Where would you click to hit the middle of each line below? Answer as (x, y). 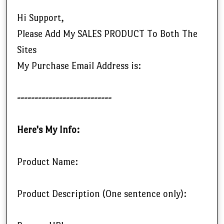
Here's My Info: (48, 130)
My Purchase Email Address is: (79, 66)
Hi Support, (40, 18)
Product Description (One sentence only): (102, 194)
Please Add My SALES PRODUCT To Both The (107, 34)
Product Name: (47, 162)
